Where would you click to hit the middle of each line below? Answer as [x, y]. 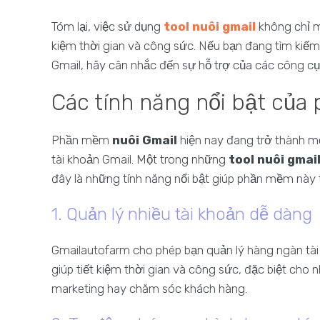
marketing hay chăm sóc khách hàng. [149, 289]
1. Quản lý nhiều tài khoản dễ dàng [182, 214]
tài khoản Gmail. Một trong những [140, 159]
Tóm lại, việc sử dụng [107, 26]
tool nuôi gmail [210, 26]
